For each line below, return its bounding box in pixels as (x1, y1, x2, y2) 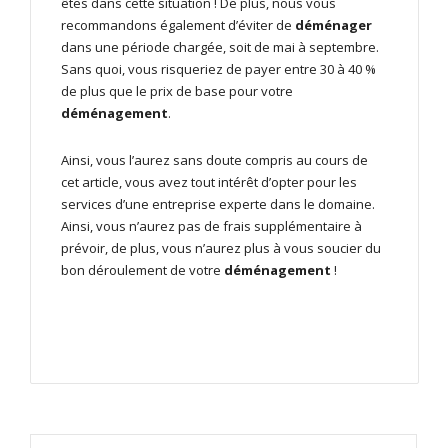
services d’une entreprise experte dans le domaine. (61, 195, 375, 214)
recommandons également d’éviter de (61, 16, 295, 35)
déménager (295, 16, 372, 35)
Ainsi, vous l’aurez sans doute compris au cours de (61, 151, 368, 170)
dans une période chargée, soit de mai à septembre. (61, 38, 379, 57)
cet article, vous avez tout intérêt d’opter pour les (61, 173, 357, 192)
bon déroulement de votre (61, 261, 224, 280)
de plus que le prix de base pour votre (61, 82, 293, 101)
